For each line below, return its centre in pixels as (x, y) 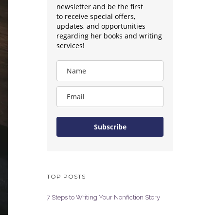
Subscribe (110, 127)
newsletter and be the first (100, 7)
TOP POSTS (66, 176)
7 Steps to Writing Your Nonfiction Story (103, 197)
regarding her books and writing (109, 36)
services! (71, 45)
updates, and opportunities (101, 26)
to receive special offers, (96, 16)
